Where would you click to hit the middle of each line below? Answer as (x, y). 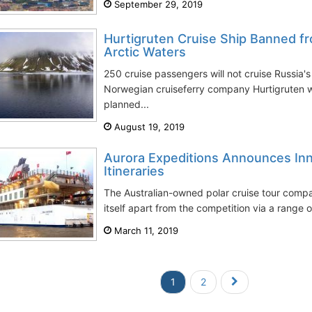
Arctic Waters (145, 52)
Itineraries (134, 171)
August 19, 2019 (148, 127)
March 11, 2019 (145, 231)
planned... (126, 104)
